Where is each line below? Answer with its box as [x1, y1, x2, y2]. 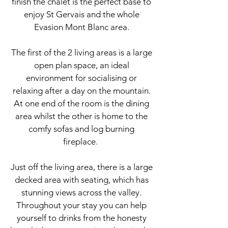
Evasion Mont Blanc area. [34, 22, 129, 32]
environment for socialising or [26, 73, 137, 83]
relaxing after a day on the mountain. [12, 85, 151, 96]
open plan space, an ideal [34, 60, 129, 70]
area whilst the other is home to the [15, 111, 148, 121]
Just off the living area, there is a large [10, 162, 153, 172]
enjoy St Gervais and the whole [23, 9, 139, 19]
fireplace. [63, 136, 100, 147]
